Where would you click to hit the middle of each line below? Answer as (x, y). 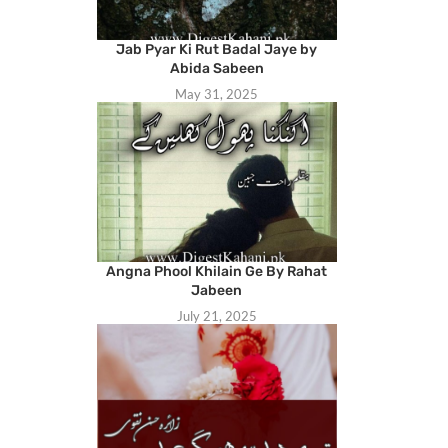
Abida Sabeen (216, 69)
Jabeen (217, 291)
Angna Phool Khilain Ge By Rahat (217, 272)
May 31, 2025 (217, 94)
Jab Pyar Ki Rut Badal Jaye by (217, 50)
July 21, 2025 (216, 316)
